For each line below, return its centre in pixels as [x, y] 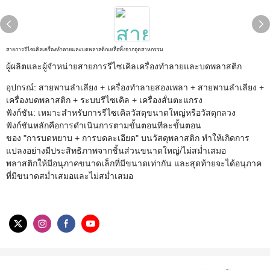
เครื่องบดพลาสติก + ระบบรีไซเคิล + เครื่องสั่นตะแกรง [104, 100]
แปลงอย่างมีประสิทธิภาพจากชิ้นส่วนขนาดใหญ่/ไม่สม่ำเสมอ [116, 151]
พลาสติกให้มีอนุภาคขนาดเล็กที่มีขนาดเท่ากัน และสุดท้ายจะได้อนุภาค [134, 163]
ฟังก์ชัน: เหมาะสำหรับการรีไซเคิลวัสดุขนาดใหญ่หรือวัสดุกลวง [121, 113]
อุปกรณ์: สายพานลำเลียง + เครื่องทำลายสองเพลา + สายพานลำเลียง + [135, 87]
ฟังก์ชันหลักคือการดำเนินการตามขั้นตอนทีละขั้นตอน [104, 125]
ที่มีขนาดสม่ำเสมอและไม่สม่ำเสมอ [70, 176]
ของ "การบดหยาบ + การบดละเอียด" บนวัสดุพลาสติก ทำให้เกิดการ [128, 138]
